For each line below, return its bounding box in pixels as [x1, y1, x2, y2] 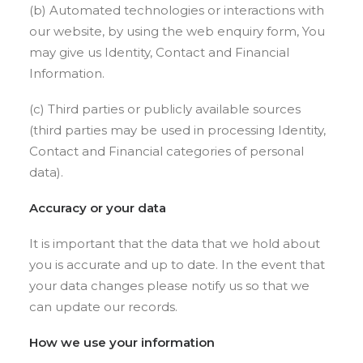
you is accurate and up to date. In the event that [29, 257, 325, 272]
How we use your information [29, 335, 215, 350]
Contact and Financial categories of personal [29, 143, 304, 159]
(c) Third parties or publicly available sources [29, 101, 301, 117]
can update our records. [29, 299, 177, 314]
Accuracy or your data [29, 200, 166, 216]
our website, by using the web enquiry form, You [29, 23, 325, 39]
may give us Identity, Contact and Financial [29, 45, 289, 60]
